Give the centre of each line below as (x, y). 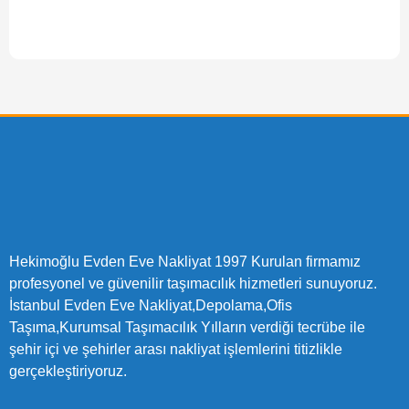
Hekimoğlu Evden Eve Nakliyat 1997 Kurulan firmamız (187, 261)
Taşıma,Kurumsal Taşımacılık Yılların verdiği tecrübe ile (187, 327)
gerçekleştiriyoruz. (68, 371)
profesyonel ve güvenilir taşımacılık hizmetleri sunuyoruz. (193, 283)
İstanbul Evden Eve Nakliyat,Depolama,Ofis (151, 305)
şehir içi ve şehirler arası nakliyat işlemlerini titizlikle (176, 349)
